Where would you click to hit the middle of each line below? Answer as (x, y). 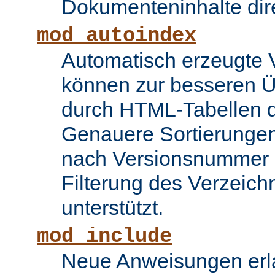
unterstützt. (112, 208)
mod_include (104, 237)
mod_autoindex (117, 36)
